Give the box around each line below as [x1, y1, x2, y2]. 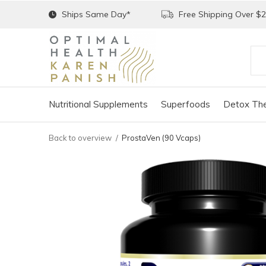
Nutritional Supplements [49, 98, 148, 110]
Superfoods [161, 98, 210, 110]
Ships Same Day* [59, 9, 131, 20]
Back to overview [49, 133, 112, 142]
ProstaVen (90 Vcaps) [122, 133, 201, 142]
